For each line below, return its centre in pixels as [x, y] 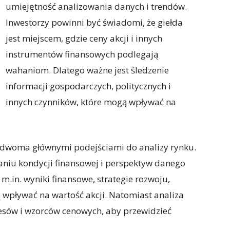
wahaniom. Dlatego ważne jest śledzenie [87, 70]
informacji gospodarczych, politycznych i [88, 86]
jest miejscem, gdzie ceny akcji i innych [84, 38]
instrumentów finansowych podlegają [82, 54]
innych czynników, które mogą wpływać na [91, 102]
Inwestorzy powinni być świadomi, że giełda [94, 22]
